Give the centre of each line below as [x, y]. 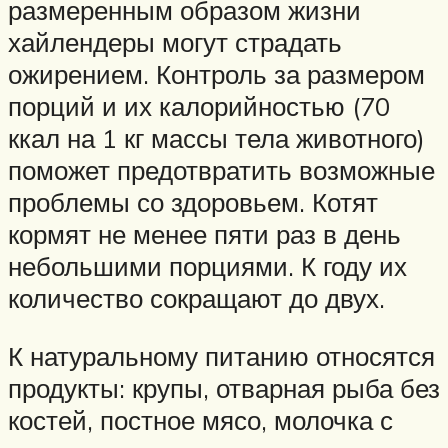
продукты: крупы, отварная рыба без [224, 388]
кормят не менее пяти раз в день [204, 234]
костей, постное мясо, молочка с [200, 420]
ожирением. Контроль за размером [216, 74]
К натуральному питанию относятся [221, 356]
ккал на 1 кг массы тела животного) [216, 138]
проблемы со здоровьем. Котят [193, 202]
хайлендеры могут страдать [175, 42]
